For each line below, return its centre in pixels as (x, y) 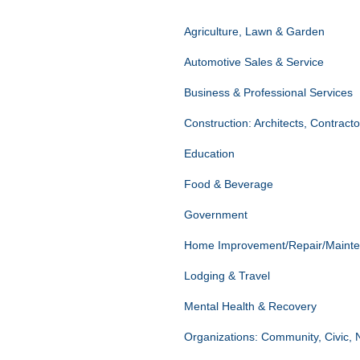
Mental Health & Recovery (250, 307)
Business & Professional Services (268, 93)
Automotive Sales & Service (254, 62)
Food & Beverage (229, 184)
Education (209, 154)
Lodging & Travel (227, 276)
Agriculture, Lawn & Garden (254, 32)
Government (216, 215)
